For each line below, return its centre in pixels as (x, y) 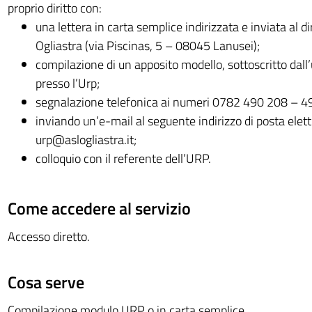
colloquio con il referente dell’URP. (123, 158)
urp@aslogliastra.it (84, 140)
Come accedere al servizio (99, 208)
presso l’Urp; (67, 83)
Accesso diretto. (48, 236)
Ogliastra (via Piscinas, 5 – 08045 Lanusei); (147, 46)
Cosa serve (46, 282)
